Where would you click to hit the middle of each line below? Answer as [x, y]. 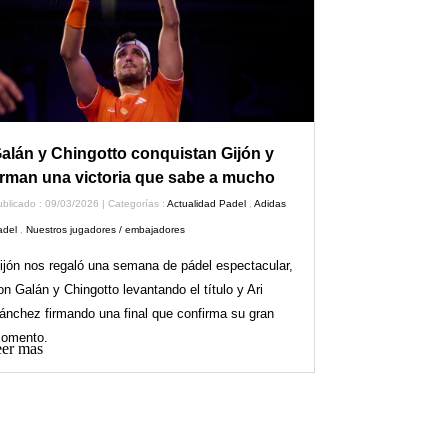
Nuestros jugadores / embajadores [106, 229]
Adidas [270, 203]
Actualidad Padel [207, 203]
